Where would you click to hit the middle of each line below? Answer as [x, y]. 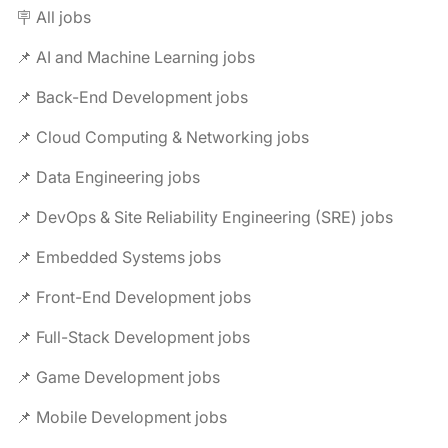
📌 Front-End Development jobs [133, 297]
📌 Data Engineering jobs [108, 177]
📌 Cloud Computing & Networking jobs [162, 137]
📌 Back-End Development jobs [132, 97]
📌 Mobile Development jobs [121, 417]
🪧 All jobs [53, 17]
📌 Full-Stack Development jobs [133, 337]
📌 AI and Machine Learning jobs [135, 57]
